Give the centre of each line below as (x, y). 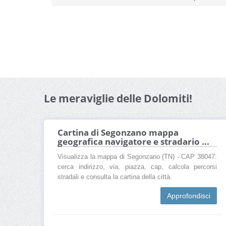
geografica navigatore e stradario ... (133, 142)
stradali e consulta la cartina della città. (115, 177)
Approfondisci (189, 196)
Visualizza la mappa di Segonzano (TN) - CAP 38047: (137, 157)
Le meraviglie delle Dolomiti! (118, 99)
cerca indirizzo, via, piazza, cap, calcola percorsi (137, 167)
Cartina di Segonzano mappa (118, 133)
